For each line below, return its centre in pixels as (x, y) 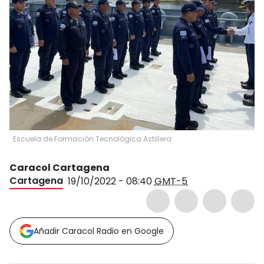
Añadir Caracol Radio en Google (99, 231)
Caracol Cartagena (60, 168)
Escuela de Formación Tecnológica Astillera (92, 139)
